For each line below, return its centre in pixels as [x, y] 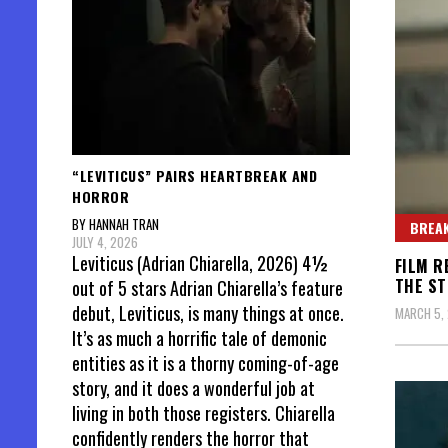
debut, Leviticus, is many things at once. [208, 313]
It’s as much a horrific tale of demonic [199, 338]
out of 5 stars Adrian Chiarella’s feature [207, 288]
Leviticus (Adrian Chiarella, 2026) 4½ [200, 263]
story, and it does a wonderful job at [193, 388]
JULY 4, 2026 [105, 242]
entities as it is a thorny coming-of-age [205, 363]
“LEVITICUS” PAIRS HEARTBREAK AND [194, 175]
